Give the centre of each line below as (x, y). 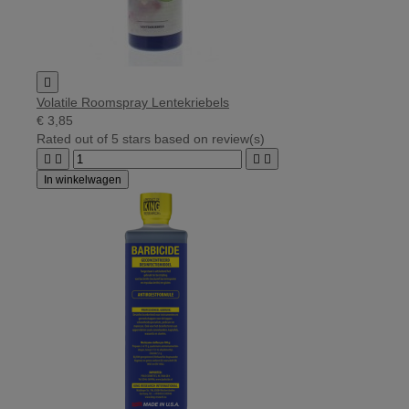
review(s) (238, 138)
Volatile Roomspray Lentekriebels (133, 102)
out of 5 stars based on (143, 138)
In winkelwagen (83, 179)
